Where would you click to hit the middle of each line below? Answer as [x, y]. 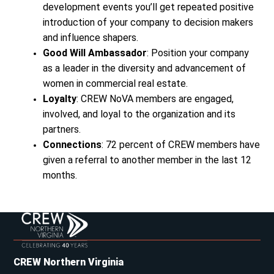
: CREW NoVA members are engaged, [155, 99]
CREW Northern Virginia [69, 262]
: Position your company [198, 53]
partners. [62, 129]
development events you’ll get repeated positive [149, 7]
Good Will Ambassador [95, 53]
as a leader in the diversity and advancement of [145, 68]
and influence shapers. [91, 38]
